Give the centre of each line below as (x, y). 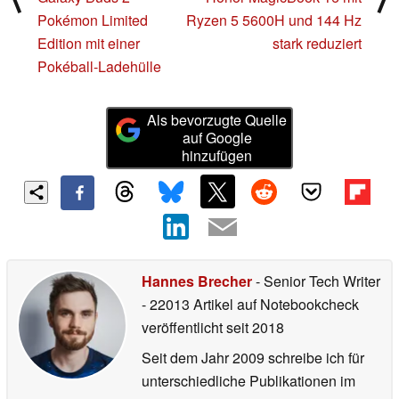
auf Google (217, 137)
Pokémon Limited (93, 20)
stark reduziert (317, 43)
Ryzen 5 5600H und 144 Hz (274, 20)
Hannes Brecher (197, 281)
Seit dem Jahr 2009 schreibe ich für (253, 358)
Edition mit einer (89, 43)
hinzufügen (217, 155)
